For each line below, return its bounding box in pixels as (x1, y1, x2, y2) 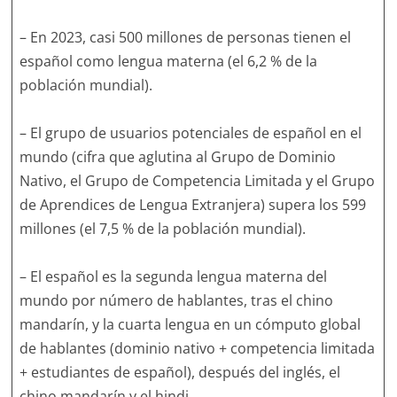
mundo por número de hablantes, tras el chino (19, 291, 334, 310)
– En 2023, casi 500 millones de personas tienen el (19, 27, 352, 47)
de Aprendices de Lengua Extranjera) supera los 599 (19, 195, 367, 214)
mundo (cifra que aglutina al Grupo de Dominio (19, 147, 337, 167)
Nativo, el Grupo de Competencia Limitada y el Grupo (19, 171, 376, 191)
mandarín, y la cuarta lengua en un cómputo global (19, 315, 362, 334)
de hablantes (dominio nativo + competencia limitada (19, 339, 376, 358)
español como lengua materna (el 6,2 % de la (19, 51, 318, 71)
